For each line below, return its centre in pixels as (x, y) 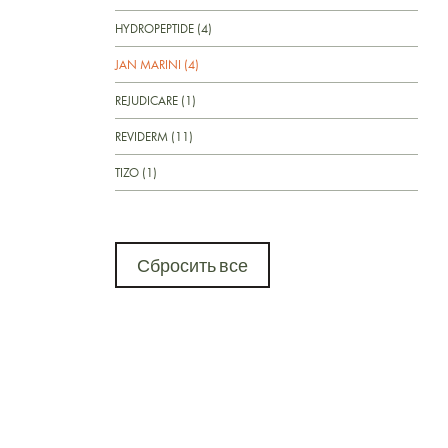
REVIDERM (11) (154, 136)
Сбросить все (192, 264)
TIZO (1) (136, 172)
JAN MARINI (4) (157, 64)
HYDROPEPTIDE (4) (163, 28)
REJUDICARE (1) (155, 100)
